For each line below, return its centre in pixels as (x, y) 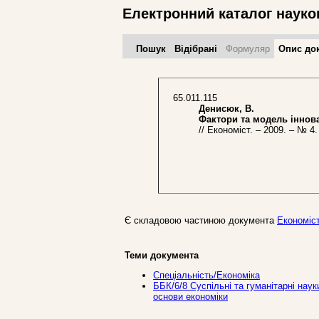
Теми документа (162, 255)
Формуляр (248, 48)
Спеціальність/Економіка (206, 276)
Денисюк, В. (221, 108)
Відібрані (196, 48)
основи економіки (190, 297)
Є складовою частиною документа (201, 220)
